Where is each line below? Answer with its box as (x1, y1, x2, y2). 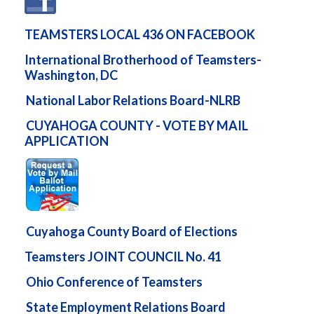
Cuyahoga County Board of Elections (26, 224, 238, 240)
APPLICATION (25, 133, 109, 149)
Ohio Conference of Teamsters (26, 274, 203, 290)
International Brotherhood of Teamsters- (25, 52, 261, 68)
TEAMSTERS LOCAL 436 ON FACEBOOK (25, 27, 255, 43)
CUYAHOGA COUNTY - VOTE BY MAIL (26, 118, 248, 134)
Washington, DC (25, 67, 118, 83)
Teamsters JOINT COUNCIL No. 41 (25, 249, 221, 265)
